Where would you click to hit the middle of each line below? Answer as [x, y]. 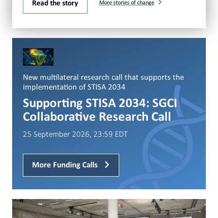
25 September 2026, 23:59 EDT [75, 134]
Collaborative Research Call [97, 117]
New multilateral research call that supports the [103, 77]
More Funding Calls [66, 165]
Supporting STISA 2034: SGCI [100, 104]
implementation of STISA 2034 [74, 87]
